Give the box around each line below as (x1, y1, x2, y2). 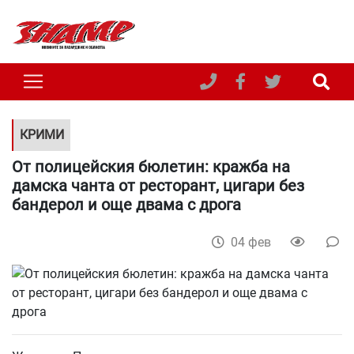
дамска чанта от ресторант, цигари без (12, 175, 304, 195)
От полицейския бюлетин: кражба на (12, 156, 290, 176)
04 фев (231, 234, 274, 250)
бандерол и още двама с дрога (12, 194, 241, 214)
